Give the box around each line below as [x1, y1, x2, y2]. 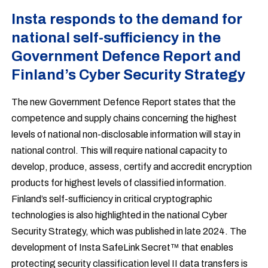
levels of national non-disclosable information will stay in [11, 129, 241, 139]
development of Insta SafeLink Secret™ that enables [11, 242, 234, 252]
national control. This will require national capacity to [11, 145, 228, 156]
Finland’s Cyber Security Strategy [11, 67, 246, 83]
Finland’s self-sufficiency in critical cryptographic [11, 194, 213, 204]
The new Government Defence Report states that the [11, 97, 236, 107]
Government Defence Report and [11, 48, 242, 64]
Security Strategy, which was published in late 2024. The [11, 226, 247, 236]
